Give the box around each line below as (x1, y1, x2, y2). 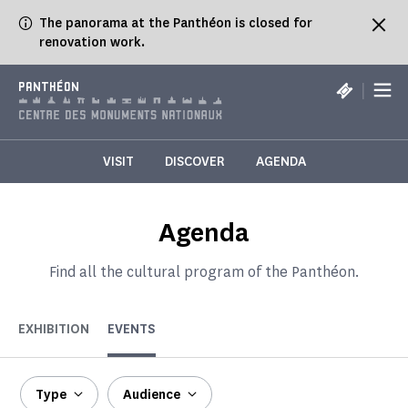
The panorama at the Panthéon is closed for (39, 15, 312, 32)
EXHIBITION (18, 321, 89, 339)
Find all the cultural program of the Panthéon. (48, 262, 360, 282)
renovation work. (39, 34, 145, 51)
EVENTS (107, 321, 156, 339)
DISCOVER (164, 153, 225, 171)
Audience (123, 386, 180, 404)
